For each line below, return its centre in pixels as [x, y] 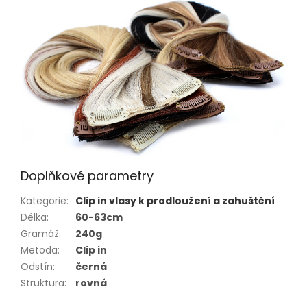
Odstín [37, 267]
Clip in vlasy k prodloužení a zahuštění [175, 201]
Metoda [39, 250]
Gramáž [40, 234]
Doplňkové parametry [87, 176]
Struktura [42, 283]
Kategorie [44, 201]
